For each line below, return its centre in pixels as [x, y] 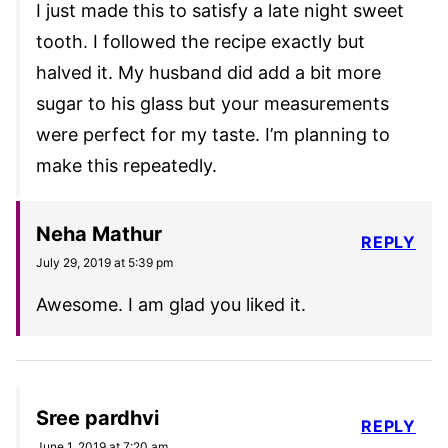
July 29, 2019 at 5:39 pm [104, 263]
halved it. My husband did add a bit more [208, 73]
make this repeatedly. [126, 166]
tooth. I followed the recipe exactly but [200, 42]
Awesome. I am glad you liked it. [171, 305]
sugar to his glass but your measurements [212, 104]
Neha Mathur [99, 234]
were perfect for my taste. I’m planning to [213, 135]
